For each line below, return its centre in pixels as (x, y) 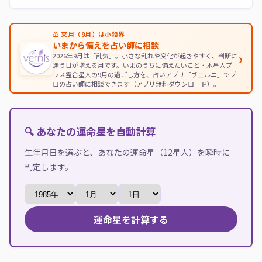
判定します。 (49, 167)
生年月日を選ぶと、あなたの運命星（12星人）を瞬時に (127, 152)
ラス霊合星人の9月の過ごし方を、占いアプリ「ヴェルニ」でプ (144, 74)
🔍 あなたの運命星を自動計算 (90, 131)
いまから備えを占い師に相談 (106, 45)
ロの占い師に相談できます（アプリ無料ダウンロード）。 (136, 83)
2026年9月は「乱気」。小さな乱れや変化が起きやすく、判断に (145, 55)
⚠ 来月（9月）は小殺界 (89, 34)
